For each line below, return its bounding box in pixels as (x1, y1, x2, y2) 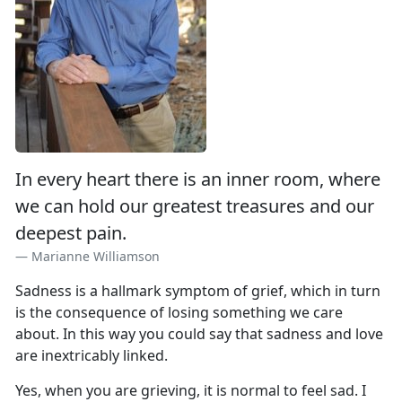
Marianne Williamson (31, 248, 160, 266)
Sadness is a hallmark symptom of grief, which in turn (15, 281, 380, 301)
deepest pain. (15, 221, 127, 246)
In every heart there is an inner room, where (15, 167, 380, 192)
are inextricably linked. (15, 345, 168, 366)
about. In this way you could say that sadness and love (15, 324, 383, 345)
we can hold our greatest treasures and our (15, 194, 374, 219)
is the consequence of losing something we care (15, 302, 343, 323)
